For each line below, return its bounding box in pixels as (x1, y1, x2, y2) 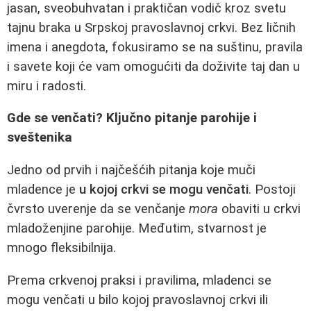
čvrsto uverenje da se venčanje (7, 201, 189, 217)
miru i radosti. (7, 78, 86, 94)
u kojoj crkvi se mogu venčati (79, 182, 249, 197)
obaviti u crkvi (218, 201, 301, 217)
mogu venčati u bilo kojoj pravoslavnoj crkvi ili (7, 292, 268, 308)
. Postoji (249, 182, 296, 197)
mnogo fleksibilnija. (7, 240, 116, 255)
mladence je (7, 182, 79, 197)
